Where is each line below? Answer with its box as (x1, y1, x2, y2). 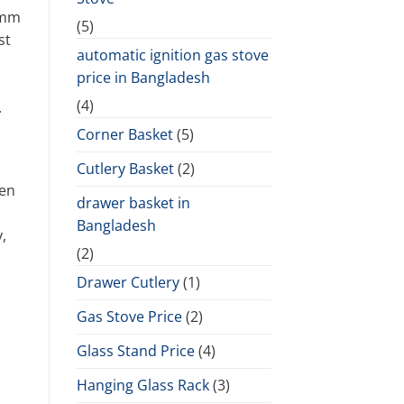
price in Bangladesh (76, 67, 210, 87)
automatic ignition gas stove (76, 44, 269, 65)
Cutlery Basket (76, 158, 174, 179)
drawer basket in (76, 192, 190, 213)
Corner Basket (76, 124, 173, 144)
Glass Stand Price (76, 340, 195, 361)
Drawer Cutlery (76, 271, 179, 292)
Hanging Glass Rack (76, 374, 209, 395)
